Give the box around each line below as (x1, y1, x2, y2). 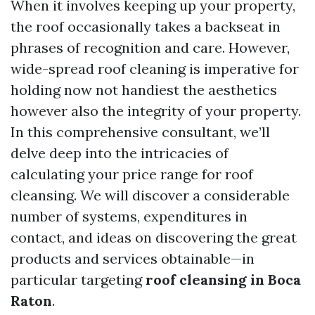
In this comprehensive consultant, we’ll (11, 123, 270, 141)
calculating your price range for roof (11, 165, 253, 183)
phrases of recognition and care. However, (11, 39, 290, 56)
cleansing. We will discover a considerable (11, 186, 290, 204)
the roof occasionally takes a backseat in (11, 18, 281, 35)
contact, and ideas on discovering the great (11, 229, 297, 246)
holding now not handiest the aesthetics (11, 81, 277, 98)
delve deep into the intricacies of (11, 144, 229, 162)
